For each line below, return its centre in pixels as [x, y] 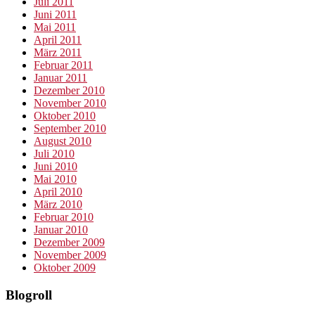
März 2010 [58, 205]
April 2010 [58, 192]
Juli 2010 [54, 154]
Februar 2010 [64, 217]
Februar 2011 [63, 65]
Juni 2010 [56, 167]
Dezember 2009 [69, 243]
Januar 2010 [61, 230]
